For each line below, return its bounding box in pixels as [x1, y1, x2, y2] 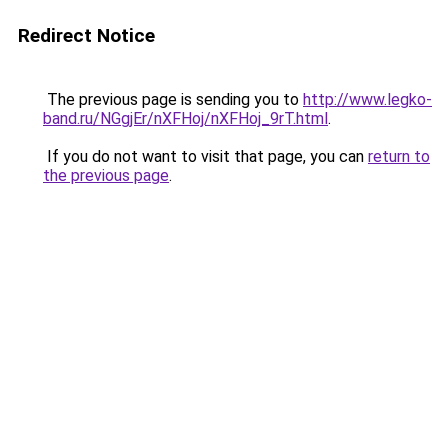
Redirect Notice [18, 24, 155, 47]
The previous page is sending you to [43, 90, 303, 109]
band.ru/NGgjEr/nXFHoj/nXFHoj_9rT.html [43, 109, 328, 128]
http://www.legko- [303, 90, 432, 109]
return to [368, 147, 430, 166]
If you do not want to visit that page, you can [43, 147, 368, 166]
